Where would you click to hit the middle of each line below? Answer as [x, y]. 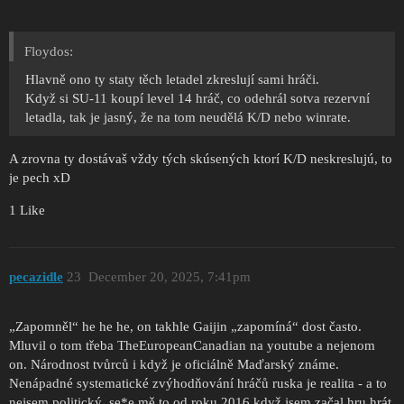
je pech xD [40, 177]
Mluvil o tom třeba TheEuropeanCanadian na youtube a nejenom [192, 345]
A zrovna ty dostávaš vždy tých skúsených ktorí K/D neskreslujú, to [201, 158]
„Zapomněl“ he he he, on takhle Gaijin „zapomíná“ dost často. [185, 326]
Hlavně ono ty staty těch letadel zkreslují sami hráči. [172, 79]
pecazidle [36, 277]
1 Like [27, 210]
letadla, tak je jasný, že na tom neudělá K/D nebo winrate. [188, 117]
